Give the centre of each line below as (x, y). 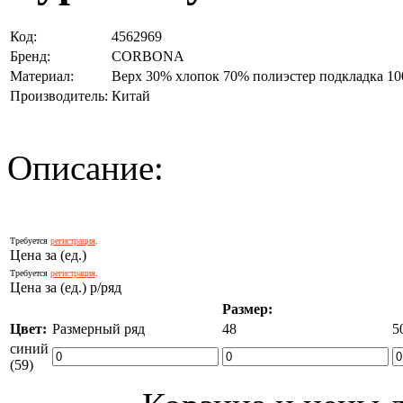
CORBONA (148, 56)
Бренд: (30, 56)
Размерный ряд (99, 328)
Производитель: (59, 95)
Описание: (85, 167)
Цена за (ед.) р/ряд (66, 287)
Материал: (42, 76)
